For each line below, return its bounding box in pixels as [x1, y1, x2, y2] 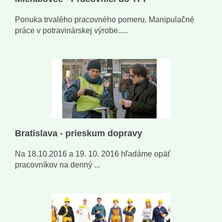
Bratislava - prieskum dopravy [15, 128, 142, 139]
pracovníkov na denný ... [15, 161, 100, 169]
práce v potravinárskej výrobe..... [15, 26, 128, 35]
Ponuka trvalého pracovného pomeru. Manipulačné [15, 15, 194, 24]
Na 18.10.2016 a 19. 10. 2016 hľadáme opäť [15, 150, 170, 159]
